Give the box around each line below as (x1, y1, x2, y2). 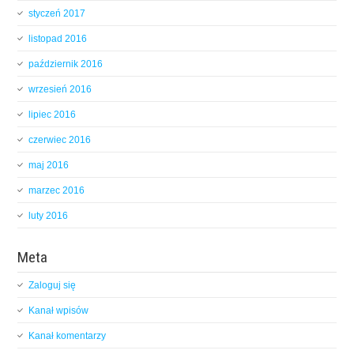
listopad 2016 (28, 32, 88, 44)
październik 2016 (28, 58, 104, 70)
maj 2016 (28, 159, 70, 171)
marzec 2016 (28, 184, 85, 196)
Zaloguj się (28, 279, 77, 291)
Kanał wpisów (28, 304, 89, 316)
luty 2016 (28, 209, 69, 221)
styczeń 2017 (28, 7, 86, 19)
